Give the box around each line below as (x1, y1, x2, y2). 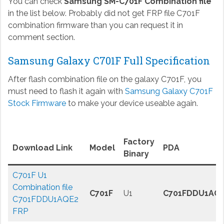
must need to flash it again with (7, 86, 125, 96)
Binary (123, 149, 149, 159)
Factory (123, 137, 154, 147)
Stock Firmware (7, 98, 66, 108)
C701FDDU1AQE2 (12, 194, 78, 204)
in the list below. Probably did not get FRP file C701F (7, 8, 200, 18)
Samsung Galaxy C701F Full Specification (7, 54, 210, 67)
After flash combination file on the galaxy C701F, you (7, 74, 201, 84)
